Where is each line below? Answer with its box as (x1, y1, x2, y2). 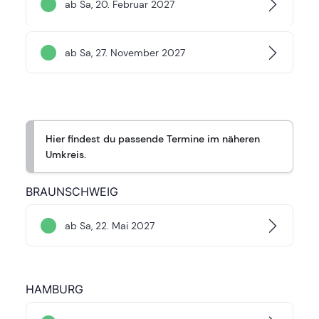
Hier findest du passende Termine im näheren (46, 132, 260, 146)
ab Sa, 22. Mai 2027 (65, 219, 155, 232)
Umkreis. (46, 148, 86, 162)
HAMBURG (26, 282, 83, 297)
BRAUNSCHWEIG (26, 184, 118, 199)
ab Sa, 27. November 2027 (65, 46, 185, 59)
